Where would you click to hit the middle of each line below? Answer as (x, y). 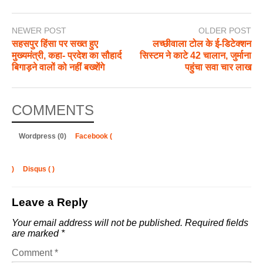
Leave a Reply (50, 202)
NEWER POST (39, 30)
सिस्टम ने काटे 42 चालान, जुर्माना (195, 55)
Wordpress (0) (43, 136)
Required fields (217, 222)
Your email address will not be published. (97, 222)
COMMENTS (53, 110)
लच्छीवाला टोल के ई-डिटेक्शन (202, 43)
